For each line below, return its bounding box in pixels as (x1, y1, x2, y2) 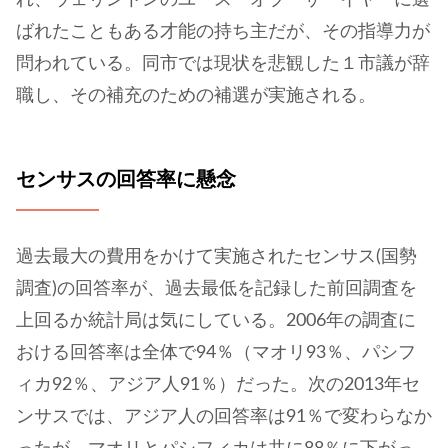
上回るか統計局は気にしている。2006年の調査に (16, 312, 416, 331)
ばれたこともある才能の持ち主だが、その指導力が (16, 22, 430, 41)
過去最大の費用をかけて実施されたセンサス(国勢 (16, 248, 417, 267)
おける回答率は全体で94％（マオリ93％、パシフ (16, 344, 416, 363)
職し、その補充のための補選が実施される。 (16, 86, 376, 105)
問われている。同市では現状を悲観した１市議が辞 (16, 54, 430, 73)
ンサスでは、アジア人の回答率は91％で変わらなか (16, 408, 432, 427)
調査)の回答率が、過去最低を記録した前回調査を (16, 280, 417, 299)
